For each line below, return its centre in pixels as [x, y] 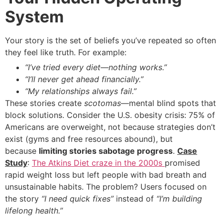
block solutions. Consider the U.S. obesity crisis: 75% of [110, 115]
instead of [135, 198]
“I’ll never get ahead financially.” [84, 79]
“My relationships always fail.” [81, 91]
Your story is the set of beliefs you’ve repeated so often [111, 40]
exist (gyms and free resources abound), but [89, 139]
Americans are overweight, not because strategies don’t [110, 127]
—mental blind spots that [168, 103]
